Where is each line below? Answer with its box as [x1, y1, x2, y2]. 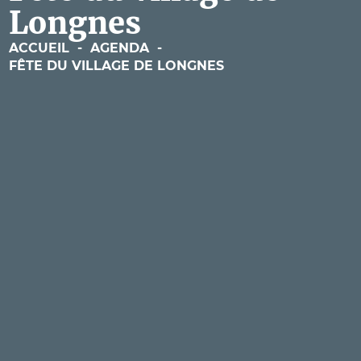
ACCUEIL [8, 40, 69, 56]
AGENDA [89, 40, 149, 56]
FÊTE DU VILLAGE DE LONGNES [8, 58, 224, 73]
